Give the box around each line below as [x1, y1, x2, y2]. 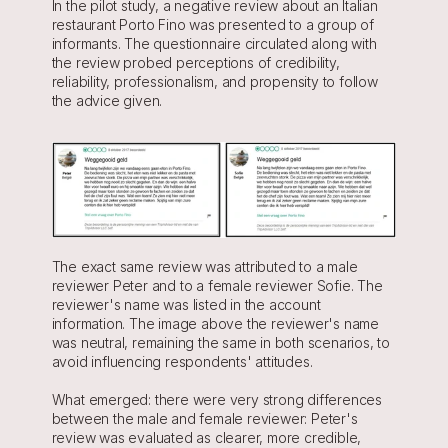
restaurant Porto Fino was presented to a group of [51, 16, 374, 33]
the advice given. [51, 92, 163, 109]
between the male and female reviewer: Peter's [51, 409, 358, 427]
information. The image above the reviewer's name [51, 314, 379, 332]
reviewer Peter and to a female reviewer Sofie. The [51, 276, 383, 294]
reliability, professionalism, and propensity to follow [51, 73, 378, 90]
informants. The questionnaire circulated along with [51, 35, 377, 52]
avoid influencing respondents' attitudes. [51, 352, 313, 370]
